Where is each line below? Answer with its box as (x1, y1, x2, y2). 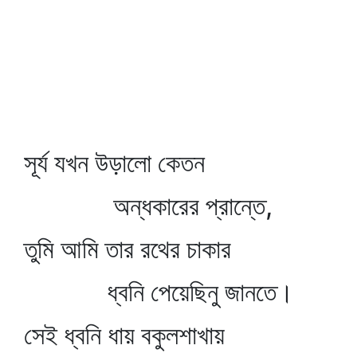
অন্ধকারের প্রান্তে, (24, 190, 273, 222)
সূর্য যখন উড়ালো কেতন (24, 147, 205, 178)
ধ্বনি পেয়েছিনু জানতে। (24, 277, 294, 308)
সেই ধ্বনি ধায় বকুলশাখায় (24, 320, 225, 351)
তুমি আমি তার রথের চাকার (24, 233, 231, 265)
